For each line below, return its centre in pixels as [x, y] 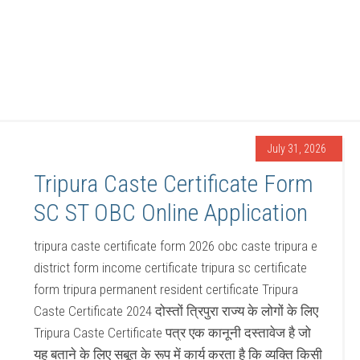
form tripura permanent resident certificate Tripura [166, 289]
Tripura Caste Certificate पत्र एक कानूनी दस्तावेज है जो [173, 333]
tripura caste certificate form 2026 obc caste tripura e [176, 246]
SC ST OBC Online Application [171, 213]
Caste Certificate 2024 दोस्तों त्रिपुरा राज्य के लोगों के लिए [176, 311]
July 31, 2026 [297, 149]
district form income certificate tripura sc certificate [171, 268]
